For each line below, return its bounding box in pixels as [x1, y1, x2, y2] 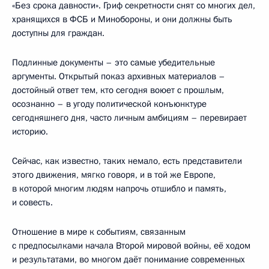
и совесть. [12, 196, 53, 208]
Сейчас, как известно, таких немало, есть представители [12, 154, 242, 167]
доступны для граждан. [12, 26, 104, 39]
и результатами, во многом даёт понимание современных [12, 253, 245, 265]
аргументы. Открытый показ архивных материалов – [12, 70, 225, 82]
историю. [12, 125, 48, 138]
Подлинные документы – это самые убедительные [12, 56, 215, 68]
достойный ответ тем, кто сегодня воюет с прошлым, [12, 83, 224, 96]
